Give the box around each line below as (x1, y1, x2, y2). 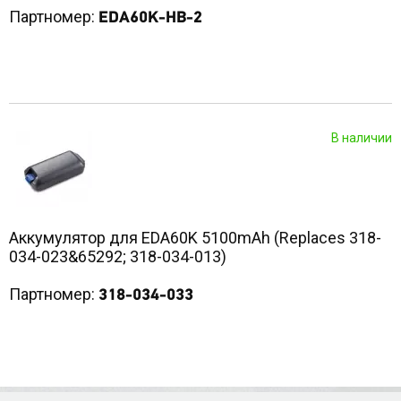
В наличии (331, 131, 392, 145)
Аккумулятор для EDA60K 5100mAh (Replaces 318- (9, 228, 381, 247)
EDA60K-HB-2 (98, 8, 202, 26)
